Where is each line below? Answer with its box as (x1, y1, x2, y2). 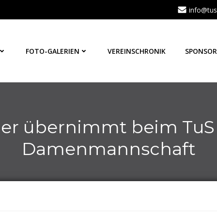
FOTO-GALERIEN (26, 46, 79, 56)
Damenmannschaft (21, 138, 196, 159)
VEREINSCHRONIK (108, 46, 166, 56)
